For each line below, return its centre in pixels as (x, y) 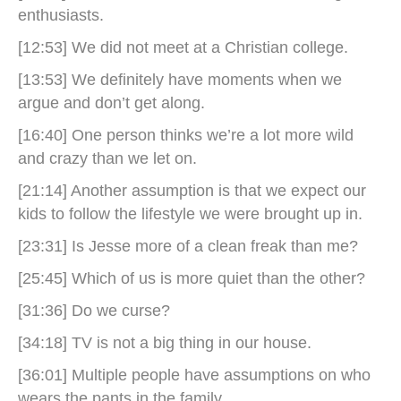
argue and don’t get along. (111, 103)
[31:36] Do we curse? (94, 311)
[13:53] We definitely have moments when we (180, 80)
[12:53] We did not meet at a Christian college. (183, 47)
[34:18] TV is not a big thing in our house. (165, 343)
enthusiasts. (61, 15)
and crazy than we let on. (107, 158)
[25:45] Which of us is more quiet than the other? (192, 278)
